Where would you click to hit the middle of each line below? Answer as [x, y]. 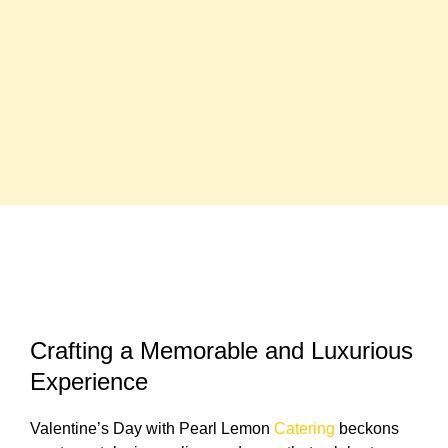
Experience [89, 382]
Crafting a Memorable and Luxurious [221, 351]
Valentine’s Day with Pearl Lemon [152, 429]
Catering [304, 429]
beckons [367, 429]
